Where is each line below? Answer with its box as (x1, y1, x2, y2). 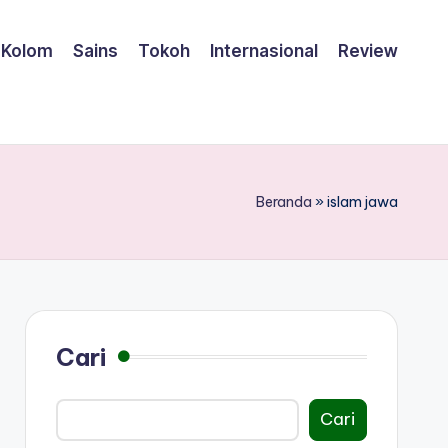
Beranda (256, 192, 312, 211)
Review (338, 41, 398, 62)
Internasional (210, 41, 318, 62)
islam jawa (327, 192, 398, 211)
